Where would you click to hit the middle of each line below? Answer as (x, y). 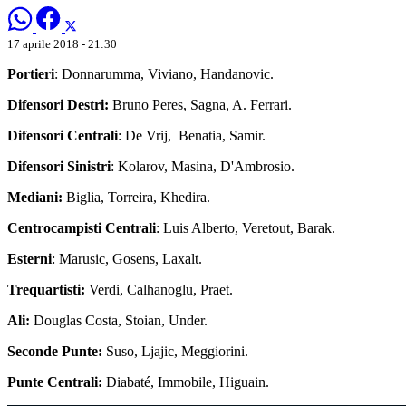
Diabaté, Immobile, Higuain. (188, 382)
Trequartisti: (48, 289)
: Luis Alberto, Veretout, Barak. (246, 227)
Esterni (29, 258)
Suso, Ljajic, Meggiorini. (177, 351)
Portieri (31, 73)
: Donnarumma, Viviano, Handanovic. (164, 73)
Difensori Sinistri (59, 166)
